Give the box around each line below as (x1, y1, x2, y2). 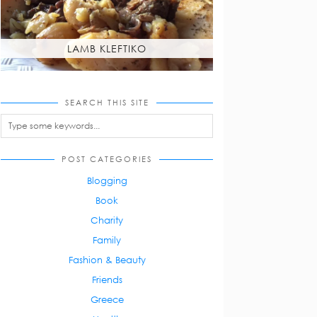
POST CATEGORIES (62, 154, 152, 163)
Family (93, 234, 121, 246)
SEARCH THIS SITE (64, 97, 149, 107)
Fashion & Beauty (68, 253, 146, 265)
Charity (91, 214, 123, 226)
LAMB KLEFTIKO (67, 42, 146, 55)
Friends (91, 273, 122, 285)
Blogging (86, 174, 127, 186)
